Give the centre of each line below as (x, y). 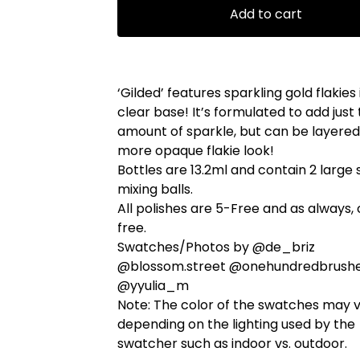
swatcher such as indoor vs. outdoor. (232, 344)
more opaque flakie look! (196, 151)
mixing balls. (155, 189)
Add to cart (266, 14)
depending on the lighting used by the (236, 324)
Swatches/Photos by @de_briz (216, 247)
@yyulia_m (153, 286)
